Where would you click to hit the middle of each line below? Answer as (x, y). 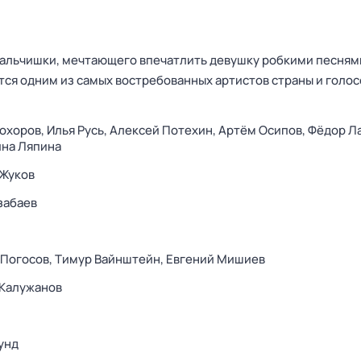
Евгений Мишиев (216, 259)
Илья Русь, (78, 130)
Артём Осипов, (263, 130)
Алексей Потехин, (164, 130)
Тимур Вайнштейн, (110, 259)
